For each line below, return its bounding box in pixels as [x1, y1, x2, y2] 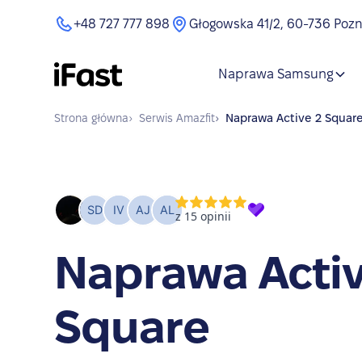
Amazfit [176, 112, 216, 124]
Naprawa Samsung [217, 67, 334, 81]
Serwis [139, 112, 174, 124]
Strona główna [54, 112, 129, 124]
